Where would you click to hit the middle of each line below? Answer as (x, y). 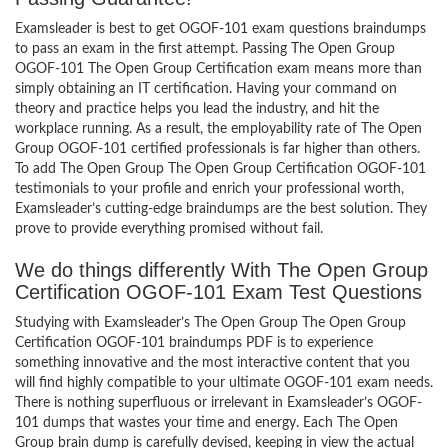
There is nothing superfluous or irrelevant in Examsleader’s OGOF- (218, 403)
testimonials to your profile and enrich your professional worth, (209, 189)
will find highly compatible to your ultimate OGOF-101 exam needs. (224, 383)
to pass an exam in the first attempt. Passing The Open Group (205, 49)
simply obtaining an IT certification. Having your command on (206, 89)
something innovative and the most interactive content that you (212, 363)
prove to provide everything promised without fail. (169, 229)
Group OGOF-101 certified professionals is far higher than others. (217, 149)
